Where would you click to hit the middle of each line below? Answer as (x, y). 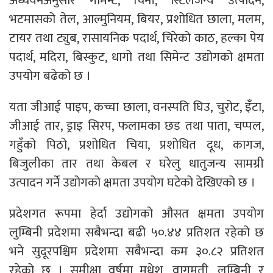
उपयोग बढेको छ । (50, 76)
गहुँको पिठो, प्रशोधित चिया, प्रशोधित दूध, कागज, (136, 145)
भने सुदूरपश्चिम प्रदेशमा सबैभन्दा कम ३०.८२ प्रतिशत (136, 252)
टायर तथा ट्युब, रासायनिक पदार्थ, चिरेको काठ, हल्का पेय (136, 38)
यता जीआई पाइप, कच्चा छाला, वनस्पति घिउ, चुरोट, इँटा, (136, 107)
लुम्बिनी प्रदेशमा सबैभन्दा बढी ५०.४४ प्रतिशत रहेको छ (136, 233)
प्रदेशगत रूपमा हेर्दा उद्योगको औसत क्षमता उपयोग (136, 214)
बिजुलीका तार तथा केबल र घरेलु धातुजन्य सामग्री (136, 164)
